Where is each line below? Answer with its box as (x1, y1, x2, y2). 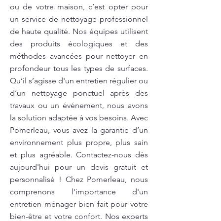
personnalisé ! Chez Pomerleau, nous (10, 175, 148, 184)
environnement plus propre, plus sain (10, 138, 148, 147)
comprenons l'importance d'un (10, 187, 148, 196)
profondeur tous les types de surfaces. (10, 64, 148, 73)
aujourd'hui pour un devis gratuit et (10, 162, 148, 172)
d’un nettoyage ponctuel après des (10, 88, 148, 98)
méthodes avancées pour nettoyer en (10, 51, 148, 61)
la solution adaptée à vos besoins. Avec (10, 113, 148, 122)
